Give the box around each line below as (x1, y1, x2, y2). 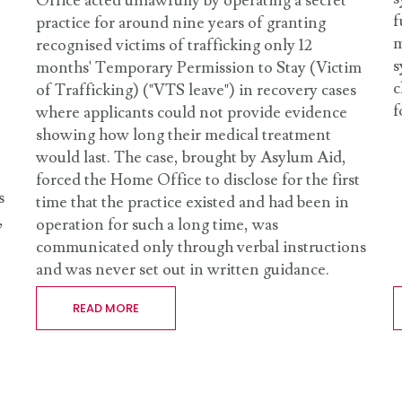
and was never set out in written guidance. (36, 259, 329, 281)
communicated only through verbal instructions (36, 237, 366, 258)
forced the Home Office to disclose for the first (36, 170, 360, 191)
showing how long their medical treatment (36, 125, 331, 146)
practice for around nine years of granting (36, 13, 326, 34)
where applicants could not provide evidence (36, 102, 347, 124)
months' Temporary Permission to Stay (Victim (36, 57, 362, 79)
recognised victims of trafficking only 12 (36, 35, 312, 57)
